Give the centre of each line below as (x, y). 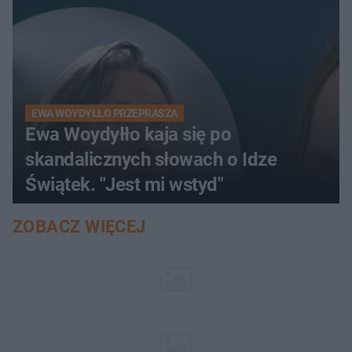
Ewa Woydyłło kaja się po (128, 134)
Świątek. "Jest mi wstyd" (125, 184)
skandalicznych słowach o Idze (151, 159)
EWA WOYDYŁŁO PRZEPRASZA (104, 113)
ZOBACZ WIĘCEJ (79, 226)
